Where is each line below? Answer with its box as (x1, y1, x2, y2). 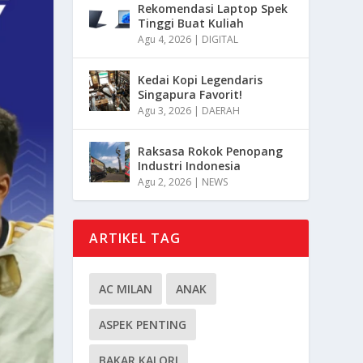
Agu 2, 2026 (138, 174, 192, 189)
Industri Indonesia (138, 157, 241, 173)
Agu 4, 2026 (138, 32, 192, 46)
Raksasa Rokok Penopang (138, 143, 284, 159)
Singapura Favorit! (138, 86, 243, 102)
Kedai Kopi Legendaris (138, 71, 263, 88)
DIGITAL (202, 32, 239, 46)
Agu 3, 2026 (138, 103, 192, 117)
